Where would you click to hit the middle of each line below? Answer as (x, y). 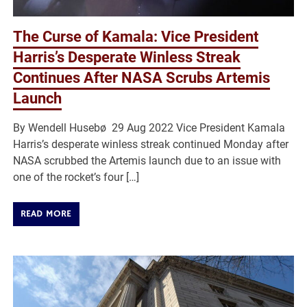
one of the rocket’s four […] (76, 177)
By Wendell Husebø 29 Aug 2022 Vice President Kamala (149, 128)
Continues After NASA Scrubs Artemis (142, 78)
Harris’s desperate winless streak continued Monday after (151, 145)
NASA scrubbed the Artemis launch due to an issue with (147, 161)
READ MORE (46, 214)
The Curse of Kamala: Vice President (136, 37)
